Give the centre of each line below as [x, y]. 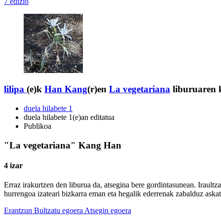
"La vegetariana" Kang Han [63, 145]
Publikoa [37, 126]
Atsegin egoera [108, 211]
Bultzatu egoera [58, 211]
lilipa [14, 89]
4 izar [13, 166]
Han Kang [66, 89]
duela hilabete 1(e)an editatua [69, 117]
